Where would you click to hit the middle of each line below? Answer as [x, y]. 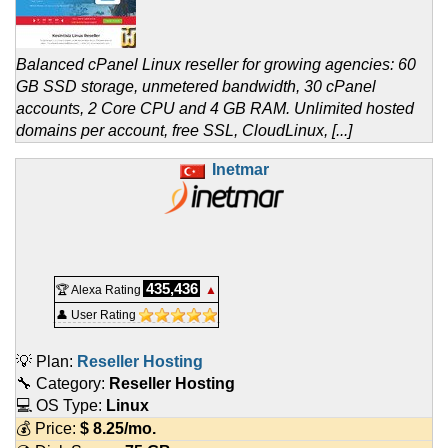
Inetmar [240, 170]
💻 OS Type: [61, 406]
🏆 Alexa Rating [98, 290]
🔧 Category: [62, 384]
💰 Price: [48, 429]
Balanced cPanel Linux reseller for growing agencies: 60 [216, 65]
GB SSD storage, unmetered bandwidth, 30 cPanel [196, 87]
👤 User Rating [97, 315]
